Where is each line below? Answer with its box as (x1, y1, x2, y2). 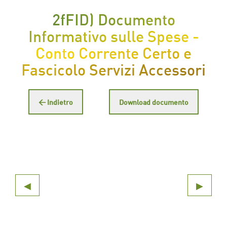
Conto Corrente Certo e (35, 41, 192, 62)
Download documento (119, 96, 189, 106)
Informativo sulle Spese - (28, 24, 199, 46)
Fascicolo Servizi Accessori (21, 58, 206, 79)
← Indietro (38, 96, 73, 106)
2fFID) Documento (52, 8, 175, 29)
